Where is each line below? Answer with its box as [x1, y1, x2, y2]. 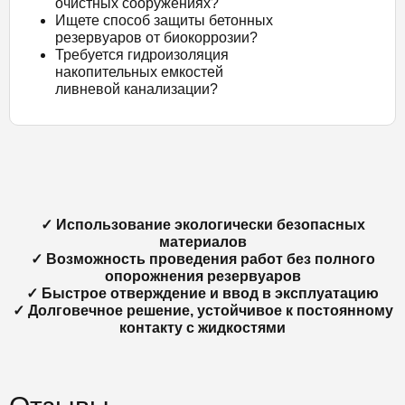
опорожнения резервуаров [104, 268, 301, 284]
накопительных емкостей [55, 64, 223, 80]
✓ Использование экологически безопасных [40, 217, 365, 232]
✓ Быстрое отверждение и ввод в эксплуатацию [26, 286, 379, 301]
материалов [158, 234, 247, 250]
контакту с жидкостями [119, 320, 286, 335]
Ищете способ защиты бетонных [55, 13, 273, 28]
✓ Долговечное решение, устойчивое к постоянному [12, 303, 393, 318]
